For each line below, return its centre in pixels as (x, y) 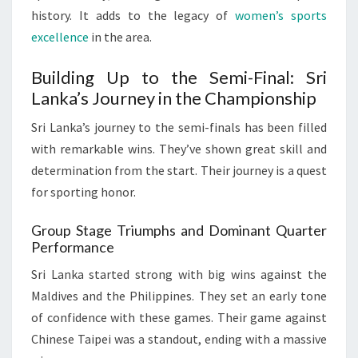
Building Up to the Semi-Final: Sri (179, 77)
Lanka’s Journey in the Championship (174, 98)
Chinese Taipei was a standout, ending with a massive (179, 339)
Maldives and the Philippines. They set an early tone (179, 296)
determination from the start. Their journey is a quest (179, 170)
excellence (60, 37)
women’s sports (281, 15)
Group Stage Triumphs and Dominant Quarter (179, 230)
